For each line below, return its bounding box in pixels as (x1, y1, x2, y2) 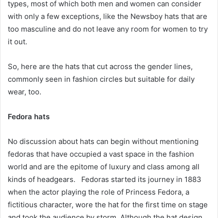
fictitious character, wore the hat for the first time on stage (8, 200, 208, 210)
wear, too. (8, 87, 41, 97)
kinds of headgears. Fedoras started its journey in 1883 (8, 175, 201, 184)
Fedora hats (8, 112, 50, 122)
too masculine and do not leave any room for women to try (8, 24, 208, 34)
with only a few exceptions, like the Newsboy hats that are (8, 12, 207, 21)
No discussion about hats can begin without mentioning (8, 137, 199, 146)
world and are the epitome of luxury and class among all (8, 162, 200, 172)
